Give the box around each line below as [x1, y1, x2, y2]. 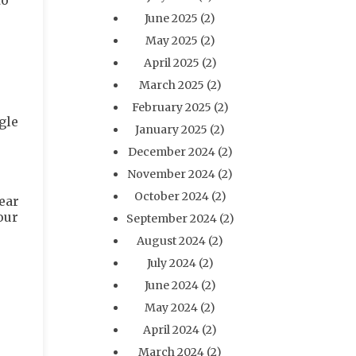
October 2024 [133, 189, 209, 203]
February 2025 [131, 100, 211, 114]
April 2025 [143, 56, 199, 70]
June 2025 [145, 11, 199, 25]
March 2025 [138, 78, 204, 92]
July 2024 [146, 256, 196, 270]
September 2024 [126, 211, 217, 226]
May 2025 [145, 33, 198, 48]
